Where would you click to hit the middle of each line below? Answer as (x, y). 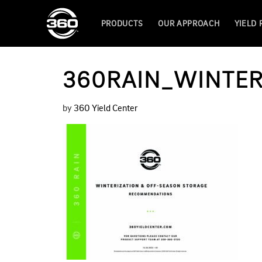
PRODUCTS (122, 24)
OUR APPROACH (189, 24)
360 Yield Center (106, 109)
